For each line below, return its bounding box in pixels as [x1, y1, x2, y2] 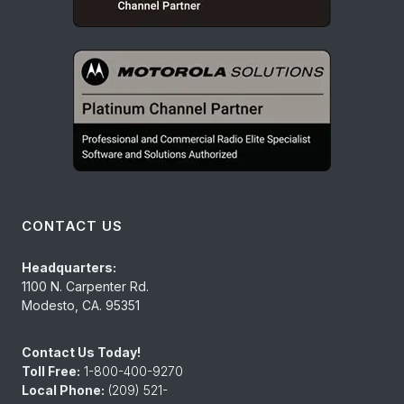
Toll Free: [22, 363, 80, 380]
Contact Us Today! [22, 344, 141, 361]
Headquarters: [22, 260, 116, 276]
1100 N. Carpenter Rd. [22, 279, 149, 295]
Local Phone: [22, 382, 105, 399]
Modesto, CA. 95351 [22, 298, 140, 314]
